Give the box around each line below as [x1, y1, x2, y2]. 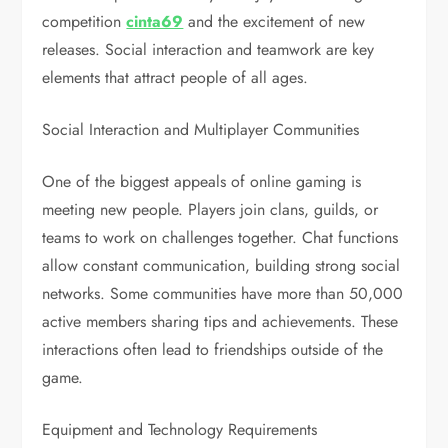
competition [42, 10, 127, 33]
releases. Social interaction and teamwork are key [42, 38, 375, 61]
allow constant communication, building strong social [42, 254, 401, 277]
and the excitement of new [183, 10, 366, 33]
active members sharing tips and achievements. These [42, 310, 399, 333]
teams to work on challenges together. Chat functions [42, 226, 399, 249]
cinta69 [126, 10, 184, 33]
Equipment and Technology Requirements [42, 418, 318, 441]
